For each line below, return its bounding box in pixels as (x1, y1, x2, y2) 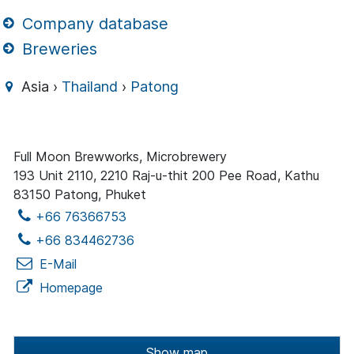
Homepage (36, 280, 103, 296)
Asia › (17, 78, 62, 96)
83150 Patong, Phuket (13, 186, 146, 203)
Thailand (62, 78, 119, 96)
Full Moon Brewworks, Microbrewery (13, 149, 227, 165)
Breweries (17, 39, 98, 58)
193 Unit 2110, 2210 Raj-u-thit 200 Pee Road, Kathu (13, 168, 319, 184)
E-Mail (36, 256, 77, 273)
